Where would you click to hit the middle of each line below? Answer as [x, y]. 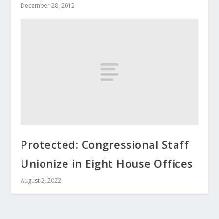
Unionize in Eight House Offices [107, 163]
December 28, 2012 [48, 5]
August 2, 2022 [41, 180]
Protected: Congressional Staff [105, 144]
